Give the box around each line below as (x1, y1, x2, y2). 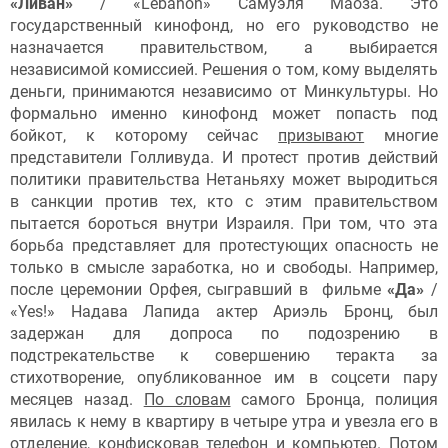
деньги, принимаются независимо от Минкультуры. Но (10, 82, 438, 102)
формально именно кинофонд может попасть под (10, 104, 438, 124)
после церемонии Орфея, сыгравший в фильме (10, 280, 381, 300)
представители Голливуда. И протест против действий (10, 148, 438, 168)
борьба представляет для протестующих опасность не (10, 236, 438, 256)
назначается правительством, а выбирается (10, 38, 438, 58)
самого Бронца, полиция (230, 390, 439, 410)
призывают (278, 126, 365, 146)
